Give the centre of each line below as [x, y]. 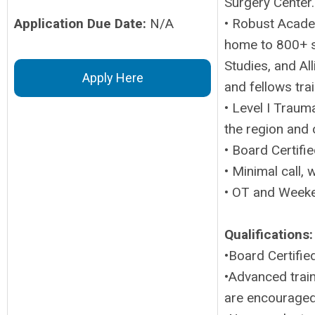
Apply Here [112, 78]
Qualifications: [269, 234]
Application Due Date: [82, 24]
